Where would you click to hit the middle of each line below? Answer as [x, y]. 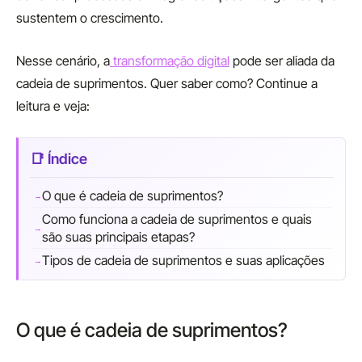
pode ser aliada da [282, 61]
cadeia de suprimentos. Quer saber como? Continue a [167, 83]
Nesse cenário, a [63, 61]
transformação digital [170, 61]
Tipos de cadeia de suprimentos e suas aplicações [183, 260]
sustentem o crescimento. [90, 18]
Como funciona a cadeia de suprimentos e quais [177, 219]
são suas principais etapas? [118, 237]
